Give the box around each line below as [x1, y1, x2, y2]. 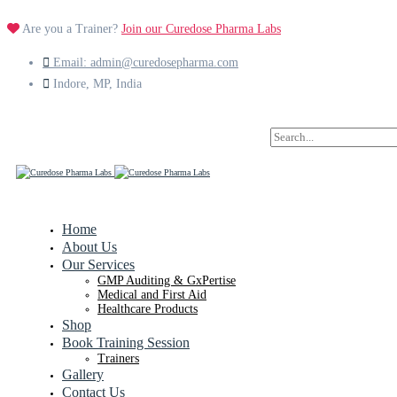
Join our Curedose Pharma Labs [121, 22, 281, 35]
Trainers [97, 352, 139, 365]
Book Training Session [62, 335, 190, 350]
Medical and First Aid [97, 288, 206, 301]
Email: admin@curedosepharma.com [53, 56, 238, 69]
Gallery [62, 367, 104, 382]
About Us [62, 239, 117, 254]
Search [269, 129, 292, 139]
